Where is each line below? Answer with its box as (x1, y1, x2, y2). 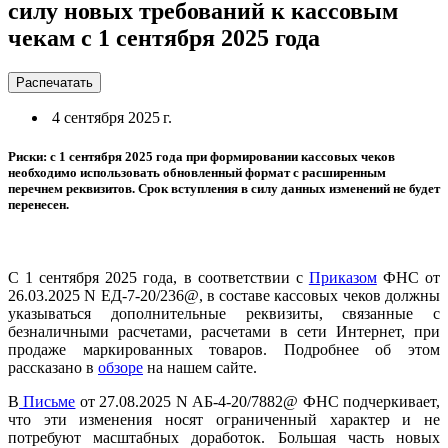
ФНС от (376, 269, 441, 287)
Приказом (308, 269, 377, 287)
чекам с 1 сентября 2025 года (8, 24, 320, 51)
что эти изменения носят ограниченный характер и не (8, 411, 440, 429)
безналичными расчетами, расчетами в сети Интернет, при (8, 323, 440, 341)
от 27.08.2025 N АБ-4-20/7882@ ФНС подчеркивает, (75, 393, 441, 411)
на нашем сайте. (143, 359, 257, 377)
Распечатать (16, 74, 93, 90)
